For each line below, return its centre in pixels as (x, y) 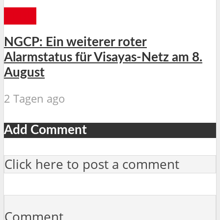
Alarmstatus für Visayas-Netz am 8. (103, 58)
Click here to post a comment (92, 164)
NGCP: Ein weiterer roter (75, 42)
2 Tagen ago (34, 99)
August (24, 73)
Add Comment (45, 130)
